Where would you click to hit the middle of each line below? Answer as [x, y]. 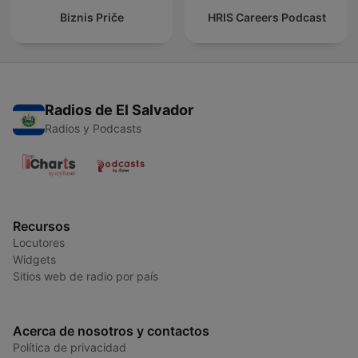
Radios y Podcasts [93, 129]
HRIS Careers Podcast [267, 18]
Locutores [39, 243]
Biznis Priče [91, 18]
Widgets [34, 260]
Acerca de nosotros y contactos [111, 331]
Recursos [42, 227]
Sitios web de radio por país [86, 276]
